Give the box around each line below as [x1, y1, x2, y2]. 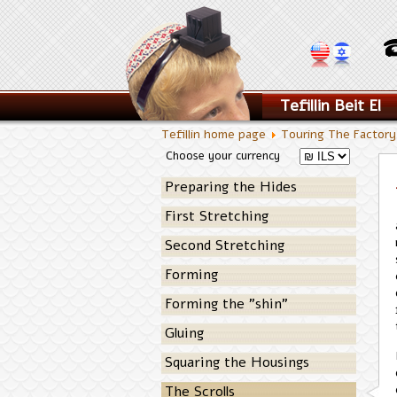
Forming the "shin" [165, 294, 288, 314]
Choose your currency [166, 148, 280, 164]
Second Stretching [165, 236, 284, 255]
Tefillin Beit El [280, 95, 381, 116]
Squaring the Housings [165, 353, 309, 372]
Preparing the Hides [165, 177, 297, 197]
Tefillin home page [161, 126, 266, 143]
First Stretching [165, 206, 269, 226]
